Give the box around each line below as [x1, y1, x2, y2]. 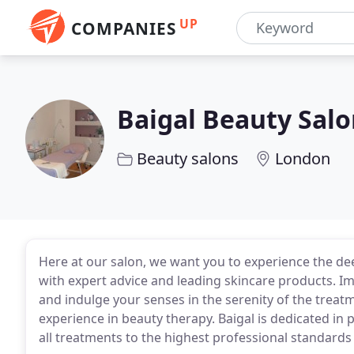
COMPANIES [71, 17, 176, 40]
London [275, 148, 330, 169]
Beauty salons [137, 148, 239, 169]
